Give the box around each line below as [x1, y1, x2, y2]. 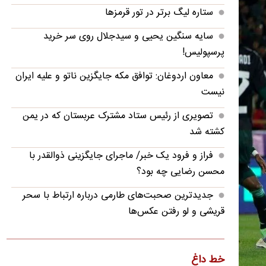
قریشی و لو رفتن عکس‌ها [128, 203, 224, 220]
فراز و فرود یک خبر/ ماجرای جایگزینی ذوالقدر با [28, 147, 213, 164]
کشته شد [189, 123, 224, 140]
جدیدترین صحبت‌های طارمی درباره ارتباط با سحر [22, 187, 213, 204]
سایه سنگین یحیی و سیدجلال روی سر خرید [43, 28, 213, 45]
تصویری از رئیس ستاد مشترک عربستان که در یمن [22, 107, 213, 124]
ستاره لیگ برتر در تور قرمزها [104, 4, 213, 21]
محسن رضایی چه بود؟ [136, 163, 224, 180]
